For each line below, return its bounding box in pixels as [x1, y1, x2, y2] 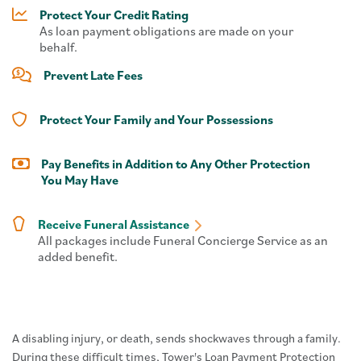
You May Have [41, 172, 118, 188]
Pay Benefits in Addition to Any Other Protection [41, 156, 310, 172]
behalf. [39, 39, 80, 55]
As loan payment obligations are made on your [39, 23, 293, 39]
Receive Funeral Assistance [38, 216, 189, 232]
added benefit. [38, 248, 118, 264]
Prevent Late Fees [44, 67, 143, 83]
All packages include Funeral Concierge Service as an [38, 232, 328, 248]
